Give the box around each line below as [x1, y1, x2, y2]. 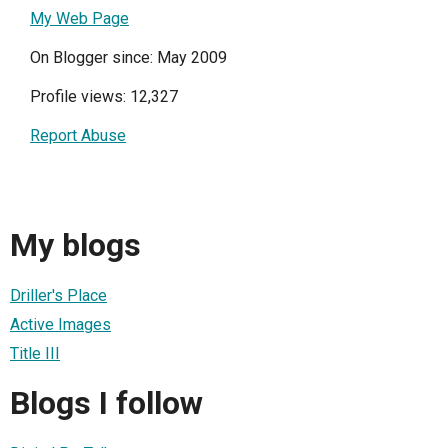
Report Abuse [30, 126, 126, 145]
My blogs [10, 226, 141, 265]
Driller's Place [10, 285, 107, 305]
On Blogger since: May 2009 [30, 48, 227, 67]
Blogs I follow [10, 384, 203, 423]
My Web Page [30, 9, 129, 28]
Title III [10, 343, 60, 363]
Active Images [10, 314, 111, 334]
